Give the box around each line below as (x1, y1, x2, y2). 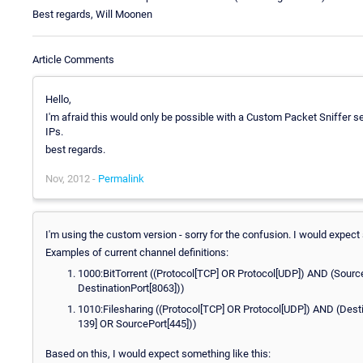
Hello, (45, 92, 71, 105)
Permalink (98, 172, 144, 185)
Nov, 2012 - (45, 172, 98, 185)
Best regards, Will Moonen (32, 7, 152, 20)
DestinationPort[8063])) (78, 281, 185, 294)
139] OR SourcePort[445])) (78, 317, 197, 330)
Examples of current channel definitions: (45, 246, 228, 258)
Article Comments (32, 53, 114, 66)
